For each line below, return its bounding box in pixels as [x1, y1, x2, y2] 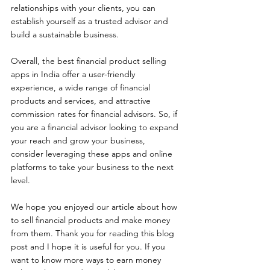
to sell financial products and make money [11, 214, 172, 225]
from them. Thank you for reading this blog [11, 227, 177, 239]
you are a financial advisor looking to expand [11, 121, 181, 133]
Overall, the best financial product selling [11, 55, 169, 66]
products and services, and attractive [11, 95, 153, 106]
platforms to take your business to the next [11, 161, 176, 172]
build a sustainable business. [11, 28, 119, 40]
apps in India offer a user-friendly [11, 68, 137, 80]
